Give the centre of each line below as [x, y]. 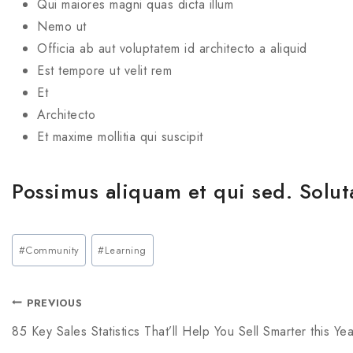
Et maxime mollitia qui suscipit [120, 137]
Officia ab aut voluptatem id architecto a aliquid [172, 48]
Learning [125, 250]
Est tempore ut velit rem [104, 71]
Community [52, 250]
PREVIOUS [55, 303]
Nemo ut [62, 26]
